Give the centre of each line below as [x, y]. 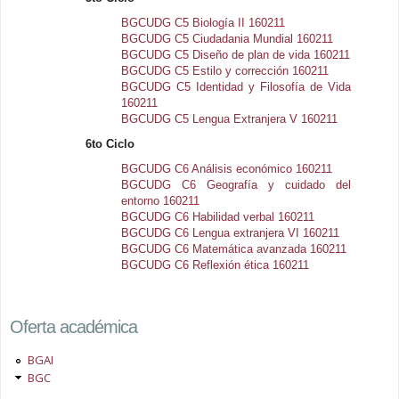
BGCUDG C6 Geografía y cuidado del [236, 185]
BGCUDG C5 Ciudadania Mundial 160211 [228, 39]
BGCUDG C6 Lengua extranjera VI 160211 [231, 233]
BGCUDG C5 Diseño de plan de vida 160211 [236, 55]
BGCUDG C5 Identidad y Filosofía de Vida [236, 87]
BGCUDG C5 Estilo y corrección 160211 [225, 71]
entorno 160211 [161, 201]
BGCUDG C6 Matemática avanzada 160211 [234, 249]
